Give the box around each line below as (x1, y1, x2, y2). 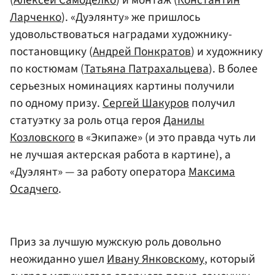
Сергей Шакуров (103, 95, 189, 112)
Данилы (163, 112, 204, 130)
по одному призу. (10, 95, 103, 112)
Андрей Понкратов (93, 43, 191, 61)
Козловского (10, 129, 75, 147)
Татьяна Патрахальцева (84, 60, 209, 78)
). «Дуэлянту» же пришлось (61, 9, 200, 26)
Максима (188, 163, 235, 181)
